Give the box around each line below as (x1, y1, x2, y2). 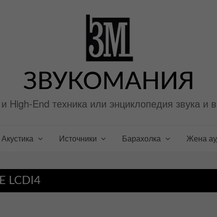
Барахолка (122, 133, 161, 144)
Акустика (1, 133, 33, 144)
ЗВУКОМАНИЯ (23, 70, 194, 94)
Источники (59, 133, 97, 144)
